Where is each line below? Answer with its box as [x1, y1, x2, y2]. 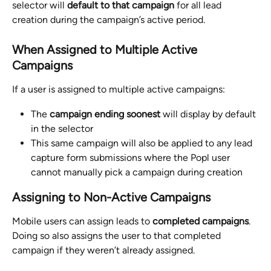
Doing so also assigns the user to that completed [12, 229, 223, 241]
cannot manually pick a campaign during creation [31, 166, 243, 178]
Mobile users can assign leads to [12, 215, 152, 227]
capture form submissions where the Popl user [31, 151, 232, 163]
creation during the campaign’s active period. [12, 13, 205, 25]
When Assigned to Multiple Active [12, 42, 200, 57]
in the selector [31, 122, 93, 134]
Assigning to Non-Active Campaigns [12, 189, 211, 204]
